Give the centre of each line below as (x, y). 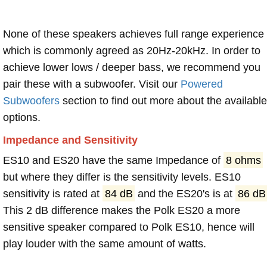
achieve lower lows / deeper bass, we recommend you (132, 67)
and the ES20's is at (185, 193)
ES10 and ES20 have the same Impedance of (113, 160)
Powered (202, 84)
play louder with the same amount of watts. (105, 243)
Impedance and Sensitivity (70, 140)
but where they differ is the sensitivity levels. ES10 (122, 177)
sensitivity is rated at (53, 193)
